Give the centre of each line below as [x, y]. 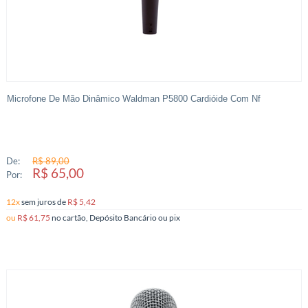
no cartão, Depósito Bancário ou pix [174, 217]
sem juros [39, 201]
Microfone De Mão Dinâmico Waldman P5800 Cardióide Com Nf [133, 98]
